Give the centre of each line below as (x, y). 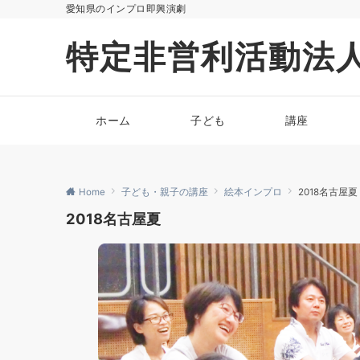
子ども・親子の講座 (165, 192)
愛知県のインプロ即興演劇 (126, 9)
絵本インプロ (253, 192)
